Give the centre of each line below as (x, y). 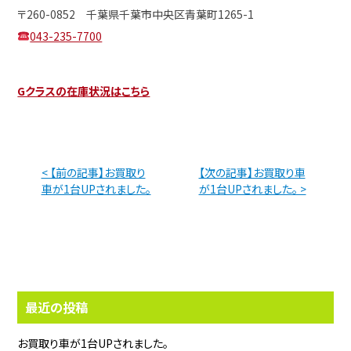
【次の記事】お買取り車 (252, 172)
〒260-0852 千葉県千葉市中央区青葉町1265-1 (136, 14)
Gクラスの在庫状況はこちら (84, 91)
